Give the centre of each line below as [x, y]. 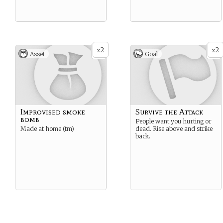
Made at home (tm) [47, 129]
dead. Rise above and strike [174, 129]
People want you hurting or [173, 121]
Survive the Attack [169, 112]
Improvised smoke [53, 112]
